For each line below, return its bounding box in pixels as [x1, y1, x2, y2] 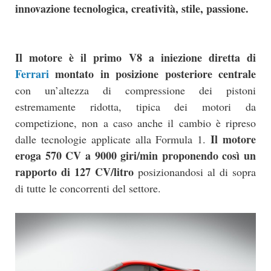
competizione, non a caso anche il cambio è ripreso [15, 116, 256, 131]
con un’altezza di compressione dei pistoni [15, 83, 256, 98]
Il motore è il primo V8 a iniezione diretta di [15, 50, 256, 66]
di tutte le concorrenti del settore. [15, 181, 161, 196]
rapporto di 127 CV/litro [15, 164, 134, 180]
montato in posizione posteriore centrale [49, 66, 256, 82]
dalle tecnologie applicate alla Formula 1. [15, 132, 206, 147]
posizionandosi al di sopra [134, 165, 256, 180]
